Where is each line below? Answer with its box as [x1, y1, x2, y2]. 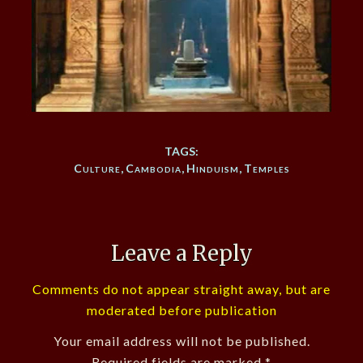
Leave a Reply [110, 239, 253, 267]
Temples [243, 160, 290, 175]
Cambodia [125, 160, 181, 175]
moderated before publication [86, 301, 277, 318]
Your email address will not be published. [53, 332, 310, 348]
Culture [73, 160, 121, 175]
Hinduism [186, 160, 239, 175]
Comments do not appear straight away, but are [32, 280, 331, 297]
